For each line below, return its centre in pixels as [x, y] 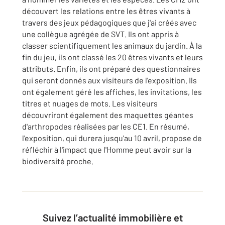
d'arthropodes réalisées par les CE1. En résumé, [106, 126]
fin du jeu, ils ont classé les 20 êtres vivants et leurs [113, 57]
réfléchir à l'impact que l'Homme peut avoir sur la [107, 149]
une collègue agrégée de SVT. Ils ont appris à [100, 34]
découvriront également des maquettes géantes [108, 115]
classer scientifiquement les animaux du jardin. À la [112, 45]
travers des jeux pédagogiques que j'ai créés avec [109, 22]
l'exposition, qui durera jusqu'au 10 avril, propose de [112, 138]
